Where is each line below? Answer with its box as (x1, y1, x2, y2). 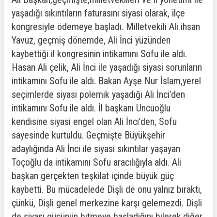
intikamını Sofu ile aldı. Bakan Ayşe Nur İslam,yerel (12, 75, 201, 87)
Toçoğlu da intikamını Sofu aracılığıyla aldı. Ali (12, 156, 181, 168)
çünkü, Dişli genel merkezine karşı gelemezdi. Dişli (12, 197, 202, 209)
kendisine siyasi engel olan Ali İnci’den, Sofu (12, 116, 177, 127)
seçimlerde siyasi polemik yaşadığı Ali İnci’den (12, 89, 185, 100)
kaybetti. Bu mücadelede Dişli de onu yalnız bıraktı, (12, 184, 202, 195)
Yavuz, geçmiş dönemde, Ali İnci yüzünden (12, 34, 170, 46)
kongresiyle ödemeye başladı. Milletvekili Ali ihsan (12, 21, 200, 32)
